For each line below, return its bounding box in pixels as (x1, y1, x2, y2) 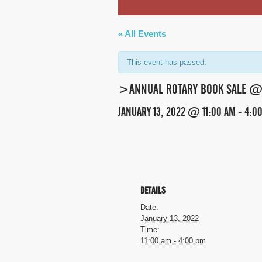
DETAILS (140, 184, 166, 196)
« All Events (118, 29, 166, 39)
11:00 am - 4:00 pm (140, 236, 206, 245)
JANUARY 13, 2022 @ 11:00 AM (118, 105, 236, 119)
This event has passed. (127, 58, 206, 67)
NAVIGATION (118, 149, 164, 164)
